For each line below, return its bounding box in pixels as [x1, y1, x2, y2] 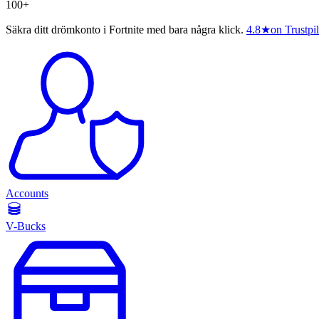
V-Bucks [6, 220, 46, 233]
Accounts [6, 187, 48, 200]
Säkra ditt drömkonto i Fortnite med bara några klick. [6, 23, 244, 36]
